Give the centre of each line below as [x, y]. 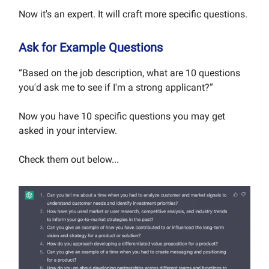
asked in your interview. [68, 130]
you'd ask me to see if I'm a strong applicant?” [116, 87]
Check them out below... [69, 159]
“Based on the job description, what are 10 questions [129, 73]
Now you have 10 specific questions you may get [122, 116]
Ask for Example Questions [91, 47]
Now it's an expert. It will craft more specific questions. [133, 14]
